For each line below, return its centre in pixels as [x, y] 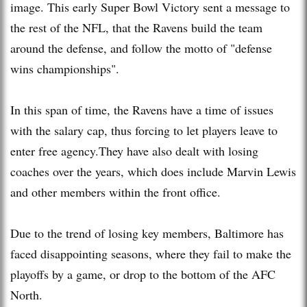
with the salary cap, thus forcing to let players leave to [144, 130]
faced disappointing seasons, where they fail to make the [151, 253]
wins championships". [65, 68]
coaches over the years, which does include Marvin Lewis [153, 171]
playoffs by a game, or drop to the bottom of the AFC [143, 274]
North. [26, 294]
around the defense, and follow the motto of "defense [141, 48]
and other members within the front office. [115, 192]
